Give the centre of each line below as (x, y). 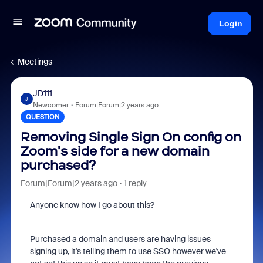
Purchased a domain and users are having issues (120, 239)
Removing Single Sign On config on (131, 137)
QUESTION (42, 117)
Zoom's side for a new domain (115, 151)
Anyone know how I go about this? (92, 205)
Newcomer (50, 105)
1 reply (135, 183)
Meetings (35, 62)
